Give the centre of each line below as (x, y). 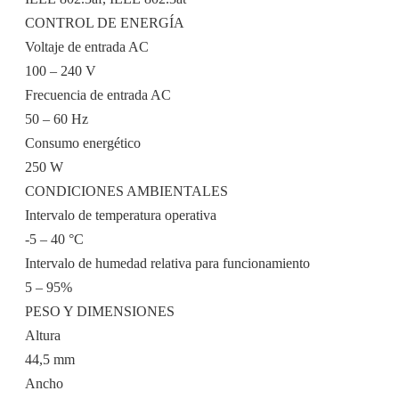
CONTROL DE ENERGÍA (105, 23)
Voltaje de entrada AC (87, 47)
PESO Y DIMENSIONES (100, 312)
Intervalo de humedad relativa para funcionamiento (167, 264)
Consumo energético (83, 143)
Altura (43, 336)
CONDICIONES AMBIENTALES (126, 191)
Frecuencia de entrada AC (98, 95)
